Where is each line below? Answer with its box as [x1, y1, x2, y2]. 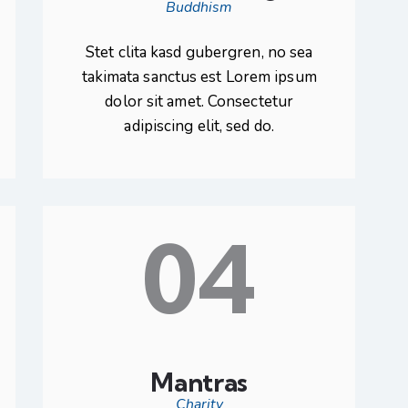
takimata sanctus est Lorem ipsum [81, 66, 317, 87]
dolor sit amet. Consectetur [105, 90, 294, 112]
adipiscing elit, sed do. [124, 115, 274, 137]
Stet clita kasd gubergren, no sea [86, 41, 313, 63]
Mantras [150, 365, 249, 398]
